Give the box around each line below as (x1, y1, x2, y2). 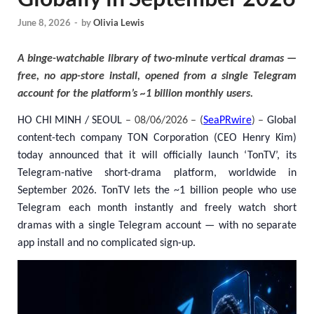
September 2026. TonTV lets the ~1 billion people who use (18, 185, 296, 197)
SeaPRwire (203, 115, 252, 127)
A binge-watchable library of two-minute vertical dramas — (18, 53, 296, 65)
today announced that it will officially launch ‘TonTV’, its (18, 150, 296, 162)
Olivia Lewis (93, 17, 144, 29)
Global (267, 115, 297, 127)
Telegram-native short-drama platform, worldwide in (18, 168, 296, 179)
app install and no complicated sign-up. (18, 238, 196, 250)
